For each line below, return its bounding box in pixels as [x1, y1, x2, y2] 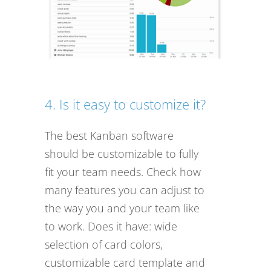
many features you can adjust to [45, 182, 204, 197]
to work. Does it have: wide [45, 218, 177, 233]
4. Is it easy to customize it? [45, 94, 206, 113]
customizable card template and [45, 255, 205, 270]
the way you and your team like [45, 200, 200, 215]
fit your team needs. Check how [45, 164, 201, 179]
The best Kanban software [45, 128, 174, 143]
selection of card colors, [45, 237, 163, 252]
